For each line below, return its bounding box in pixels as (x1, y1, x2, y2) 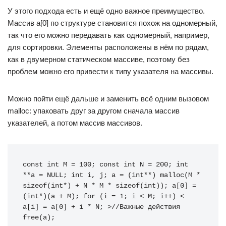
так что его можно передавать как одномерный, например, (8, 31, 209, 39)
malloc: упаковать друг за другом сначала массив (8, 106, 180, 115)
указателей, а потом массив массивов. (8, 119, 142, 127)
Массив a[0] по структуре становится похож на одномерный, (8, 19, 217, 27)
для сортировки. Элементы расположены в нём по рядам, (8, 43, 209, 51)
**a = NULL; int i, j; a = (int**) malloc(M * (23, 172, 200, 179)
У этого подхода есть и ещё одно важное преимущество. (8, 7, 205, 15)
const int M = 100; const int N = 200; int (23, 161, 188, 168)
